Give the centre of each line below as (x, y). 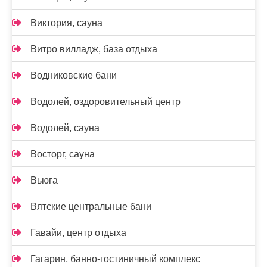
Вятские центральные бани (91, 206)
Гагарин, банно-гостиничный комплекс (115, 259)
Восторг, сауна (63, 154)
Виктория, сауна (66, 23)
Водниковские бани (74, 75)
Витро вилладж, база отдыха (94, 49)
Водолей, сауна (65, 128)
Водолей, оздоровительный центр (105, 101)
